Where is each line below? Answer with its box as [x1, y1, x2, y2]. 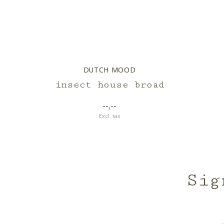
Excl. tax [98, 112, 120, 119]
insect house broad [54, 79, 164, 90]
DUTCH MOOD [83, 65, 136, 74]
